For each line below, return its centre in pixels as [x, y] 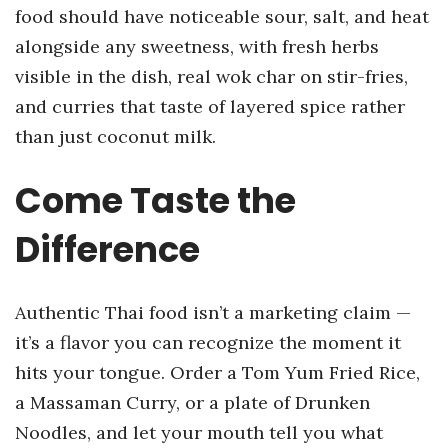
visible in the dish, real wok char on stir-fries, [211, 76]
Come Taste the [155, 200]
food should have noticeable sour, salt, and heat [222, 16]
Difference [107, 249]
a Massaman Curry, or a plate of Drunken [192, 402]
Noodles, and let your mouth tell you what [199, 432]
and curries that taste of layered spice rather [210, 106]
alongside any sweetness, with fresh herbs [197, 46]
